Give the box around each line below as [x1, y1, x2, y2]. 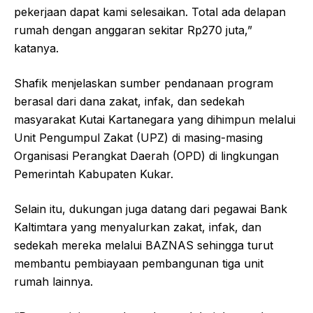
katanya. [14, 41, 59, 55]
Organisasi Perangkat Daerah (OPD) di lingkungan [14, 148, 279, 163]
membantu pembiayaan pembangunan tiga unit [14, 256, 263, 270]
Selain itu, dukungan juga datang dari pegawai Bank [14, 201, 287, 216]
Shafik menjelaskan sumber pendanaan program [14, 75, 273, 90]
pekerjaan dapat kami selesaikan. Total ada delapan [14, 4, 286, 19]
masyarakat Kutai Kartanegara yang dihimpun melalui [14, 112, 296, 126]
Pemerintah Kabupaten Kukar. [14, 166, 173, 181]
